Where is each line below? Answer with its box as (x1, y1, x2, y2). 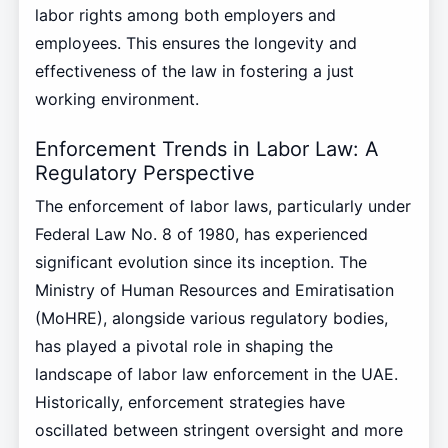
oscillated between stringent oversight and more (34, 419, 403, 440)
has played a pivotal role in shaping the (34, 335, 333, 356)
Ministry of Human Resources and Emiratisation (34, 279, 394, 300)
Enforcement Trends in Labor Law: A (34, 137, 379, 162)
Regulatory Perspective (34, 161, 255, 186)
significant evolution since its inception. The (34, 251, 367, 272)
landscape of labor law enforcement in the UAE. (34, 363, 398, 384)
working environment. (34, 89, 199, 110)
